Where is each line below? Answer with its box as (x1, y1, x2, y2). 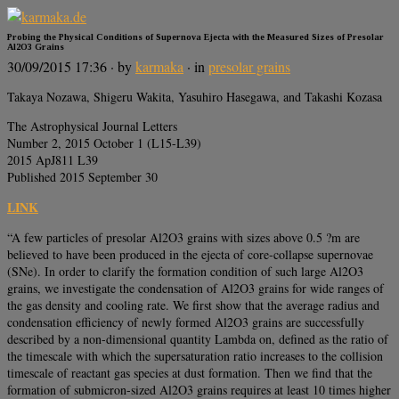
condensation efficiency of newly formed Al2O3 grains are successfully (7, 313, 364, 331)
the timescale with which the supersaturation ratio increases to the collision (7, 347, 383, 365)
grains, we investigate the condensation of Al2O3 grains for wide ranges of (7, 280, 384, 297)
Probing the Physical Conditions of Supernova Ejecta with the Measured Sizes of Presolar (7, 31, 384, 42)
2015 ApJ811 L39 (7, 151, 98, 169)
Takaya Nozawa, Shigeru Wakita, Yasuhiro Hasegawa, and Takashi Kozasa (7, 88, 382, 106)
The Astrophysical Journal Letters (7, 118, 177, 135)
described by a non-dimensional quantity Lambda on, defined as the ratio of (7, 330, 388, 348)
